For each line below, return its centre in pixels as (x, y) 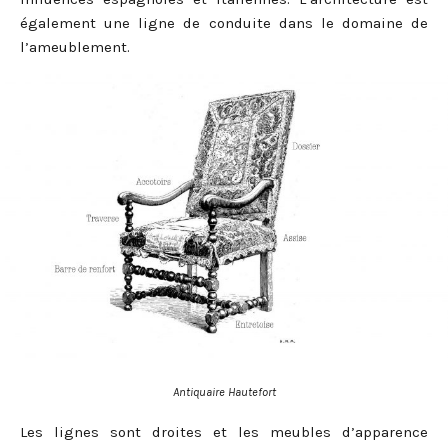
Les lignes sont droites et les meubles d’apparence (224, 432)
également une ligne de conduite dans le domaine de (224, 22)
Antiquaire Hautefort (224, 392)
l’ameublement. (75, 46)
